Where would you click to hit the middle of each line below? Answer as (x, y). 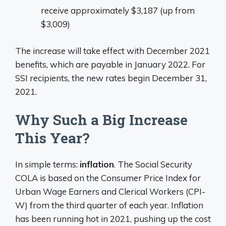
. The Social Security (153, 164)
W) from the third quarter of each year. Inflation (109, 205)
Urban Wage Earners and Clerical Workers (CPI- (110, 191)
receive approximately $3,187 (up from (118, 10)
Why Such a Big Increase (101, 120)
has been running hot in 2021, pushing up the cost (113, 219)
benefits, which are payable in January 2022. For (110, 64)
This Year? (52, 138)
